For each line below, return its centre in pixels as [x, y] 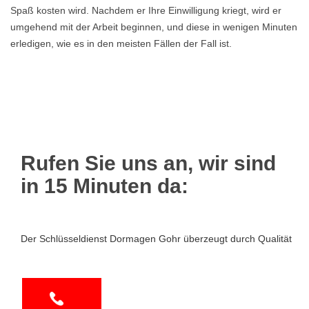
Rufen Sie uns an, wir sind [148, 163]
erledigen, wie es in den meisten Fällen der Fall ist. [121, 43]
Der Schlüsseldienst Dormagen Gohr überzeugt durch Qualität [156, 239]
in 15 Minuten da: [104, 186]
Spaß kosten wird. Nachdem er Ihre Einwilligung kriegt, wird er [146, 10]
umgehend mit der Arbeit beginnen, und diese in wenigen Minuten [154, 27]
